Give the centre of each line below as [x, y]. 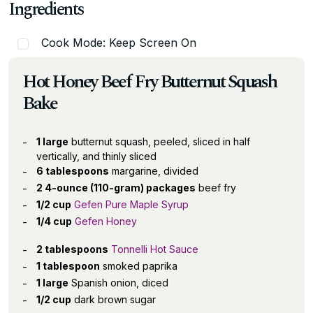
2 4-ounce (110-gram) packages [116, 187]
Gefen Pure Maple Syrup [131, 204]
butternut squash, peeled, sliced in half [159, 141]
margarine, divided [154, 170]
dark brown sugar [114, 299]
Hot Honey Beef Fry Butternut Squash [150, 81]
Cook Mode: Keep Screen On [119, 43]
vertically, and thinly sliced [96, 156]
